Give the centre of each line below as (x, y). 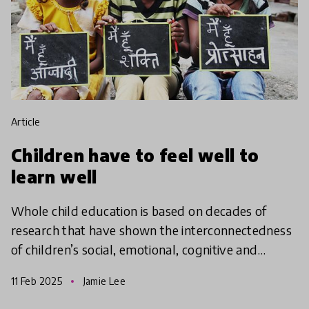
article (29, 122)
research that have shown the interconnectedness (151, 230)
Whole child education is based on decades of (139, 211)
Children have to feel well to (135, 156)
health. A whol (52, 288)
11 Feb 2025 (38, 281)
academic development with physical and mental (149, 269)
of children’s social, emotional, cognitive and (134, 250)
